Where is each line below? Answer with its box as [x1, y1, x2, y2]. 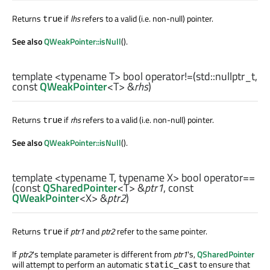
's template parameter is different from [33, 248, 174, 261]
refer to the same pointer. [115, 225, 207, 238]
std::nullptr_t [196, 68, 255, 85]
